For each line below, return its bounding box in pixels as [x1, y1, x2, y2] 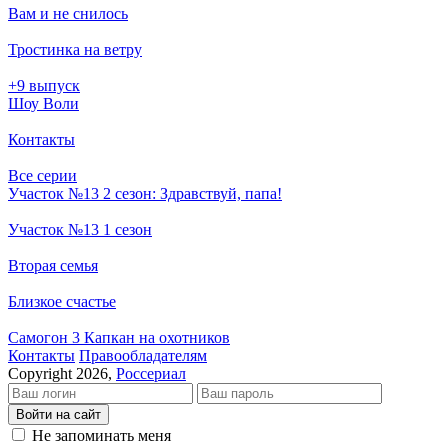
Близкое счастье [8, 292, 116, 310]
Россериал [116, 364, 186, 382]
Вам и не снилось [8, 4, 128, 22]
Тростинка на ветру [8, 40, 142, 58]
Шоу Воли [8, 94, 79, 112]
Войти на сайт [16, 406, 101, 422]
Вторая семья [8, 256, 98, 274]
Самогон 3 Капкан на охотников [8, 328, 230, 346]
